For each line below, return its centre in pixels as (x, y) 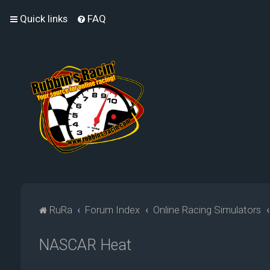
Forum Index (113, 210)
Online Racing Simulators (207, 210)
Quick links (44, 19)
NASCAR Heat (85, 245)
